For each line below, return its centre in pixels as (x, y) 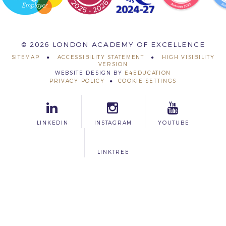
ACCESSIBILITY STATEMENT (101, 57)
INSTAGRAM (113, 123)
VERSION (113, 64)
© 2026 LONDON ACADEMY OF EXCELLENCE (113, 45)
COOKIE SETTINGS (147, 81)
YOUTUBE (174, 123)
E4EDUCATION (148, 73)
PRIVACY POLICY (77, 81)
